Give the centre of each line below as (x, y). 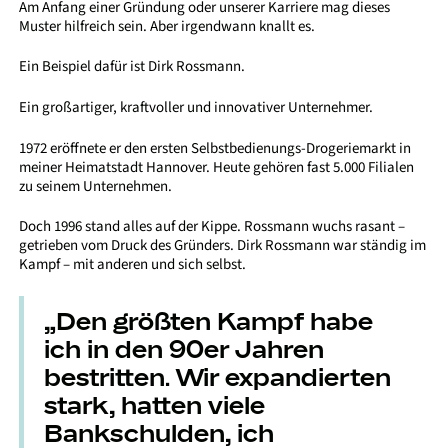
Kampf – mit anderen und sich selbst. (133, 265)
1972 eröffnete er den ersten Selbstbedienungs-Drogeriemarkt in (215, 148)
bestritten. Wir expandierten (218, 375)
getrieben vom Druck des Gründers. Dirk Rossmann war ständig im (223, 246)
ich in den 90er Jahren (184, 347)
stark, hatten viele (155, 403)
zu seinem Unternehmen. (96, 186)
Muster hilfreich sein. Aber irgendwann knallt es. (167, 26)
